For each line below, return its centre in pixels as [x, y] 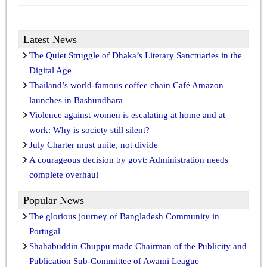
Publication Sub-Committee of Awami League [114, 261]
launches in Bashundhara [76, 100]
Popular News [54, 200]
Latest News [50, 39]
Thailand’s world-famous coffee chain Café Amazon [126, 85]
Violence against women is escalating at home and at [127, 115]
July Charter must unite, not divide [94, 145]
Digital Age [50, 70]
